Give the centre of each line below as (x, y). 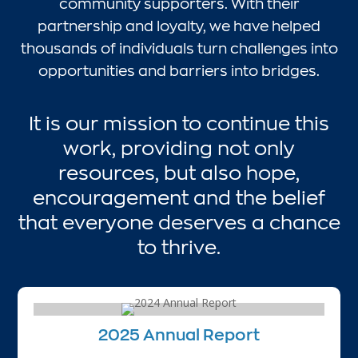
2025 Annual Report (179, 334)
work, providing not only (179, 147)
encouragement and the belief (179, 197)
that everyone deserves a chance (179, 222)
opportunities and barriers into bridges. (179, 70)
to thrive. (179, 247)
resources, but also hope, (179, 172)
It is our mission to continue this (179, 123)
